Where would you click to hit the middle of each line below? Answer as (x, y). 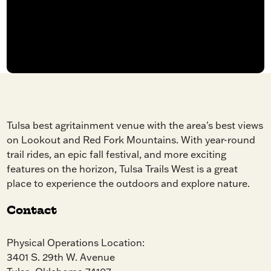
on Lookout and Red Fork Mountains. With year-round (131, 140)
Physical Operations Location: (76, 243)
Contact (32, 210)
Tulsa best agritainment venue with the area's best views (135, 125)
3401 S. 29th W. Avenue (61, 257)
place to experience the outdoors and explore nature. (129, 183)
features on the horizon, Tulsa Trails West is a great (122, 169)
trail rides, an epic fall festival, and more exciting (117, 154)
